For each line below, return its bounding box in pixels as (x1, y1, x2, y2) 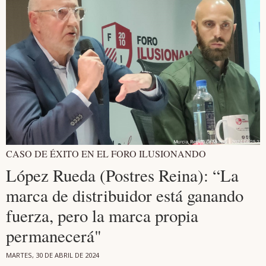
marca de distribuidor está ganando (6, 183, 243, 207)
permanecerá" (6, 224, 102, 247)
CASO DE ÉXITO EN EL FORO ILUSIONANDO (6, 147, 206, 160)
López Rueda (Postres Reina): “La (6, 163, 239, 186)
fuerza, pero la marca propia (6, 204, 198, 227)
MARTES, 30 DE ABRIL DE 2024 (6, 250, 99, 259)
